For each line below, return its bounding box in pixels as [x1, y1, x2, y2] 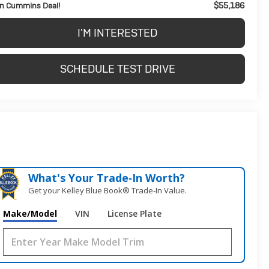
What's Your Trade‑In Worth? [28, 171, 186, 186]
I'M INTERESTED [77, 25, 157, 40]
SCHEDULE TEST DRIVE [59, 61, 175, 76]
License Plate [107, 208, 162, 220]
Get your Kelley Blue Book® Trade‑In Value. [28, 185, 187, 196]
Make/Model [3, 208, 58, 220]
